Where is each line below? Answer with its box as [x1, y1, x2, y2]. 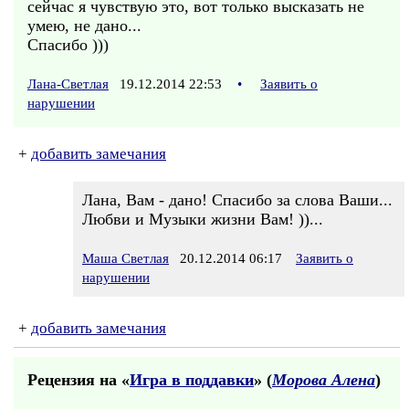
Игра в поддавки [130, 371, 254, 389]
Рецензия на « [27, 371, 130, 389]
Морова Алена [272, 371, 375, 389]
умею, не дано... [27, 16, 142, 35]
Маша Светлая [82, 251, 169, 266]
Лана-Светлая [27, 77, 109, 91]
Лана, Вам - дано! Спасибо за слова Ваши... [82, 191, 393, 209]
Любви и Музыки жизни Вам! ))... [82, 210, 323, 228]
